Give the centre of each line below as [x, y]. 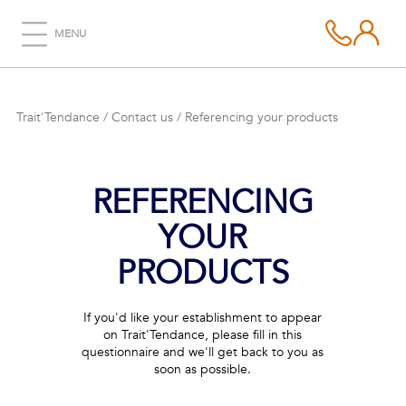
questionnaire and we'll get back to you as [203, 352]
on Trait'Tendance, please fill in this [203, 335]
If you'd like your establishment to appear [203, 318]
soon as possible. [203, 369]
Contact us [142, 117]
